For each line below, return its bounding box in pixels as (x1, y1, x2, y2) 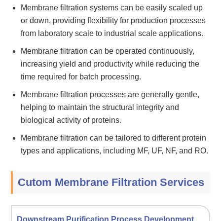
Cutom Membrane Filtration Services (18, 176, 205, 188)
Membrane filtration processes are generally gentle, (21, 90, 200, 99)
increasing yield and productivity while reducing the (21, 59, 200, 68)
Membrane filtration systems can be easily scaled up (21, 3, 203, 12)
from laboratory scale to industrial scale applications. (21, 29, 204, 37)
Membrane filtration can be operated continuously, (21, 46, 195, 55)
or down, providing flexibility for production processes (21, 16, 206, 25)
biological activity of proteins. (21, 115, 122, 124)
